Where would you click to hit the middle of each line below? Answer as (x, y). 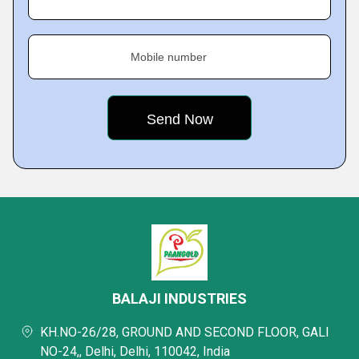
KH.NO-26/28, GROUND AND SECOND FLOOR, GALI (185, 332)
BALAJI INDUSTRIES (179, 298)
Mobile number (169, 57)
